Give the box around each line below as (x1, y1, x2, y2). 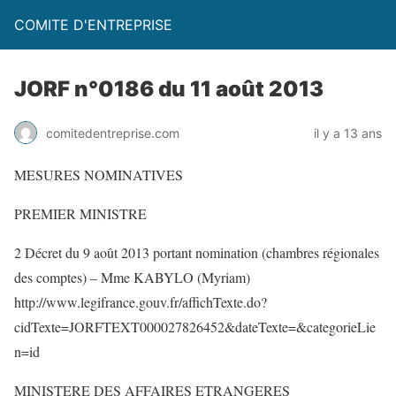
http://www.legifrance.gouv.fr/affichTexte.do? (14, 293, 267, 311)
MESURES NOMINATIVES (14, 165, 183, 184)
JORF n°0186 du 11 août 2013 (14, 76, 324, 102)
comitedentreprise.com (46, 125, 179, 141)
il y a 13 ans (314, 125, 382, 141)
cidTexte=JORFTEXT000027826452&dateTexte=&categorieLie (14, 317, 376, 336)
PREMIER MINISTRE (14, 204, 147, 223)
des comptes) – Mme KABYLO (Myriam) (14, 268, 250, 286)
